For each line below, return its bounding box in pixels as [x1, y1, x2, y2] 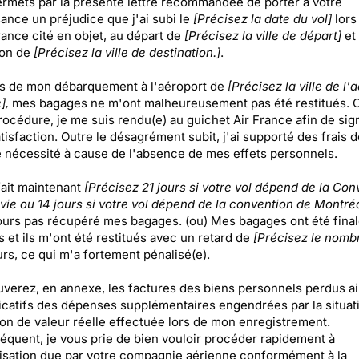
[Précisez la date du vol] [192, 11, 332, 26]
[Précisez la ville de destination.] [33, 45, 220, 60]
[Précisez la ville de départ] [180, 28, 341, 43]
